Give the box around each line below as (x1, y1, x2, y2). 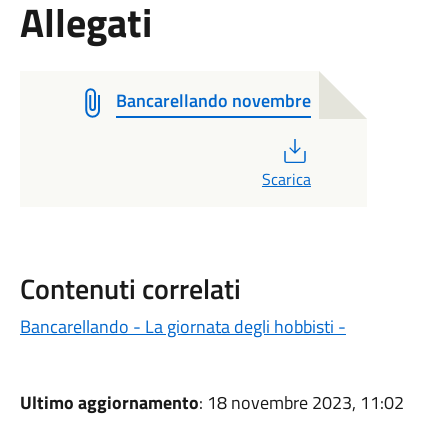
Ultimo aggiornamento (19, 389, 199, 416)
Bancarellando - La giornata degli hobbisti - (19, 313, 346, 340)
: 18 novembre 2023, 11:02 (198, 389, 404, 416)
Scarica (261, 167, 311, 191)
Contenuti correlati (19, 267, 241, 310)
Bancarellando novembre (115, 87, 311, 114)
